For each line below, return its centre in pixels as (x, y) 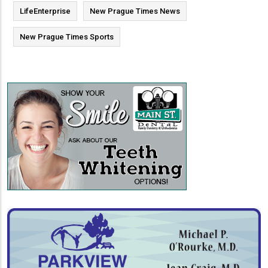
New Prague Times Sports (67, 36)
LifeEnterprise (45, 11)
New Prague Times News (135, 11)
